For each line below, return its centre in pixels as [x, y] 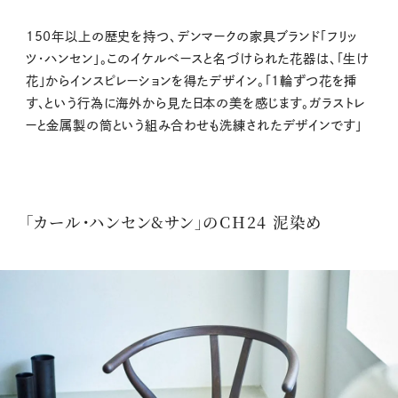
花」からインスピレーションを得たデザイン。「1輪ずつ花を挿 [191, 81]
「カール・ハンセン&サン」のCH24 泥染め [174, 222]
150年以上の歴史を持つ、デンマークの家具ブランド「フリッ [192, 37]
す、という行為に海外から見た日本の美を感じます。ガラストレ [195, 103]
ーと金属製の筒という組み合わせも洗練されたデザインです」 [194, 126]
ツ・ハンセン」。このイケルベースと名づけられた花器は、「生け [198, 59]
